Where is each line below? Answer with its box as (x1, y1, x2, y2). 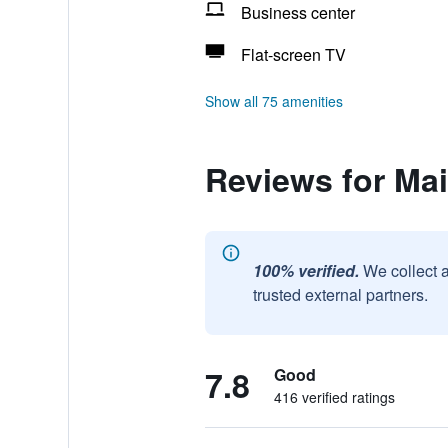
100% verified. (252, 259, 359, 282)
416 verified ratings (273, 387, 395, 407)
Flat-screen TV (240, 43, 346, 66)
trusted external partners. (252, 283, 428, 306)
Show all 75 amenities (204, 91, 343, 111)
